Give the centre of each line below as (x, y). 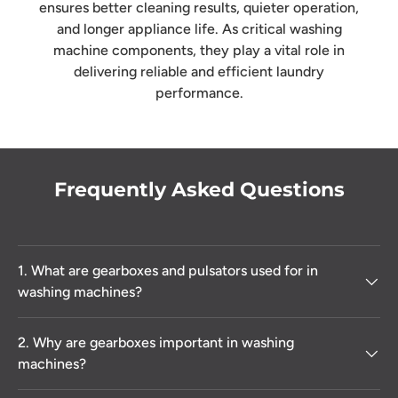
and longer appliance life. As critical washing (199, 29)
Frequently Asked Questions (199, 190)
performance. (199, 93)
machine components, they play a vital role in (199, 51)
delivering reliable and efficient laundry (199, 72)
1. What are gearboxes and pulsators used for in (168, 271)
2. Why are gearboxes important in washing (156, 343)
